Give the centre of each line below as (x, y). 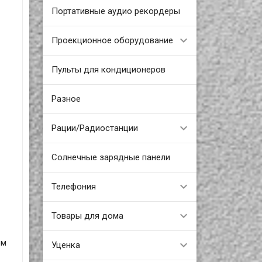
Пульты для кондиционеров (108, 69)
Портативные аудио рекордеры (116, 11)
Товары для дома (87, 216)
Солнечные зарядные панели (111, 157)
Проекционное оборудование (112, 40)
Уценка (65, 245)
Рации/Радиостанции (94, 128)
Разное (66, 99)
